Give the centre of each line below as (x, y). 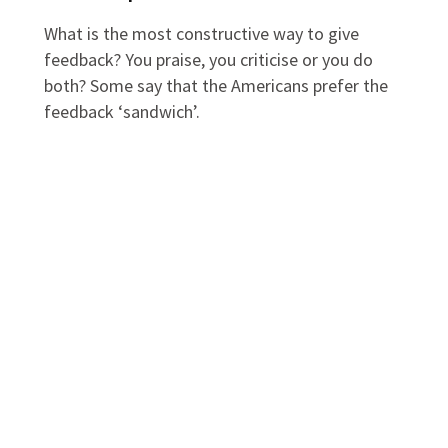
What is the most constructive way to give (202, 33)
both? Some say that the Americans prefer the (216, 85)
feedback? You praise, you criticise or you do (209, 59)
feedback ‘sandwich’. (122, 111)
